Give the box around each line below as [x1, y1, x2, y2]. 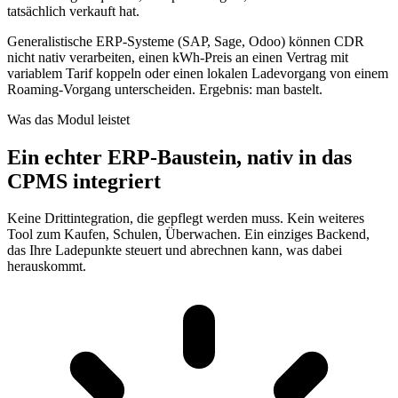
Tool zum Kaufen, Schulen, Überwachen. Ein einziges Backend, [7, 227, 370, 243]
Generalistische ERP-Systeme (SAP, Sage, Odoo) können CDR [7, 33, 364, 49]
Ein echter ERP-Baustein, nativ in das [7, 145, 352, 169]
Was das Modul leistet [7, 111, 130, 127]
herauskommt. [7, 259, 86, 275]
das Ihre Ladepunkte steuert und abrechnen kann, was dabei [7, 243, 342, 259]
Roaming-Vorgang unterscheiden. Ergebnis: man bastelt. [7, 81, 322, 97]
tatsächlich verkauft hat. [7, 3, 139, 19]
